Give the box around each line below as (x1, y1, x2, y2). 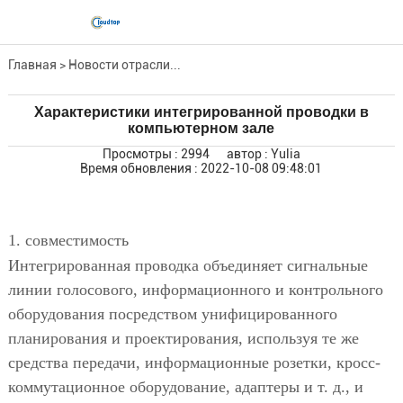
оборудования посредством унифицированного (7, 304, 337, 323)
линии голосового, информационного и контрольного (7, 280, 383, 299)
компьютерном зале (128, 121, 275, 136)
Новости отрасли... (67, 58, 181, 72)
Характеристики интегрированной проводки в (33, 104, 369, 120)
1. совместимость (7, 230, 129, 249)
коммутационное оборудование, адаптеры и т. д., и (7, 377, 363, 396)
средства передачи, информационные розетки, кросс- (7, 353, 381, 372)
